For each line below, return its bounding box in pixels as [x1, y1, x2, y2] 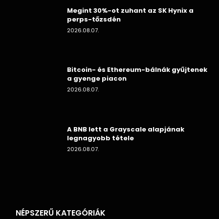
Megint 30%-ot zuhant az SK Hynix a [67, 5, 194, 15]
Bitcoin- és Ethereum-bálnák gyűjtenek [67, 65, 207, 75]
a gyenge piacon [67, 74, 127, 84]
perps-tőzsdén [67, 14, 121, 24]
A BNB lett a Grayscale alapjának [67, 125, 184, 134]
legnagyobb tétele [67, 133, 134, 143]
